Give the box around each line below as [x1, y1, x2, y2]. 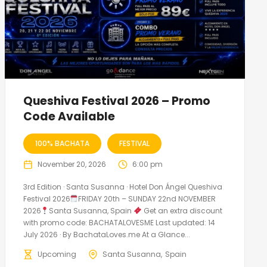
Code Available [23, 108, 115, 125]
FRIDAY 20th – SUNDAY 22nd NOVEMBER [78, 193, 216, 204]
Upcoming [37, 249, 76, 259]
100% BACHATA [35, 138, 89, 148]
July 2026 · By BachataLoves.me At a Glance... [23, 229, 190, 240]
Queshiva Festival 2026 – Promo [23, 92, 210, 109]
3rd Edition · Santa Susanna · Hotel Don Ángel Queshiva [23, 181, 222, 192]
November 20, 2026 [37, 159, 106, 169]
